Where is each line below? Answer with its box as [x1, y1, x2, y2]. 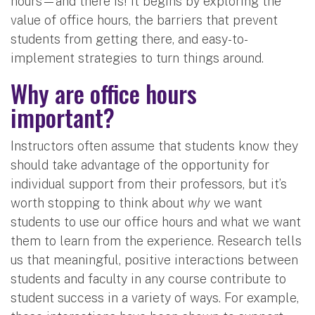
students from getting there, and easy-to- [11, 31, 248, 46]
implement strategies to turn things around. [11, 50, 264, 65]
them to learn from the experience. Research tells [11, 233, 302, 248]
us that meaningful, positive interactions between [11, 252, 298, 267]
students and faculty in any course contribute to [11, 271, 286, 286]
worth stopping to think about [11, 195, 188, 210]
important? [11, 98, 115, 135]
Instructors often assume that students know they [11, 138, 298, 153]
